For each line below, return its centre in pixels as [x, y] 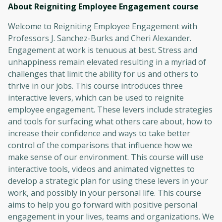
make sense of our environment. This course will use [106, 157]
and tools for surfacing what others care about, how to [110, 121]
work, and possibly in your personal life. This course [105, 193]
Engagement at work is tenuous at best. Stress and [103, 50]
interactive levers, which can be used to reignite [96, 97]
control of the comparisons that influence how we [100, 145]
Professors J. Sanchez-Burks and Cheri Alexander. [100, 38]
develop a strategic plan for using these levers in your [108, 181]
